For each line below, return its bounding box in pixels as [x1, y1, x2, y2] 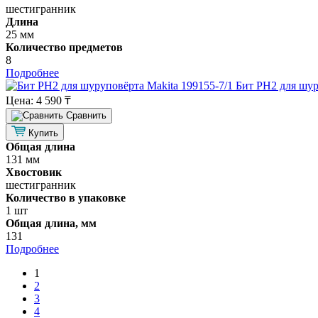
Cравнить [66, 109, 106, 121]
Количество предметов [6, 40, 123, 53]
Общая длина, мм [6, 216, 97, 229]
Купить [28, 127, 58, 138]
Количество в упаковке [6, 191, 126, 204]
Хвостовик [6, 165, 62, 178]
